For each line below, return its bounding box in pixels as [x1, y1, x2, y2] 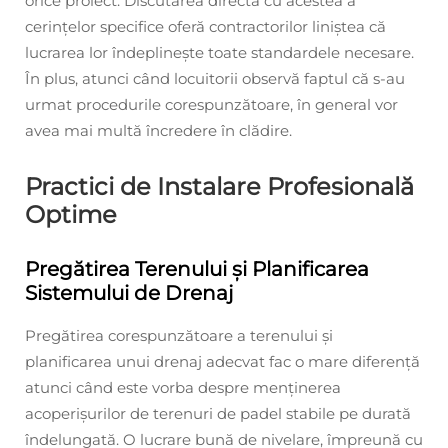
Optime [25, 200, 117, 230]
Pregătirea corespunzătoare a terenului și [25, 326, 333, 346]
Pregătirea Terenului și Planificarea [25, 257, 369, 282]
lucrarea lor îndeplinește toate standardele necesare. [25, 43, 414, 63]
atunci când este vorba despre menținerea [25, 378, 341, 398]
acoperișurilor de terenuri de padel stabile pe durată [25, 404, 411, 424]
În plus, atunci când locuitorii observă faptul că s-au [25, 69, 405, 89]
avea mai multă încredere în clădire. [25, 121, 292, 141]
